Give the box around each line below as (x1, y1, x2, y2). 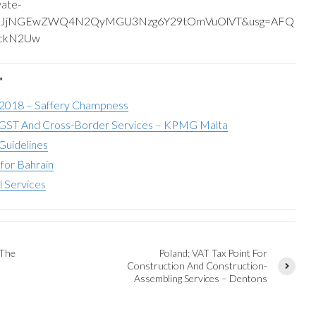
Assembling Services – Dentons (134, 272, 267, 284)
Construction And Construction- (127, 260, 267, 272)
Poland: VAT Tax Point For (159, 247, 267, 259)
